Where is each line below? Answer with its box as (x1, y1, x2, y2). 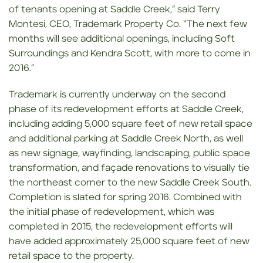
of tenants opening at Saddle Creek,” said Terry (9, 5, 220, 14)
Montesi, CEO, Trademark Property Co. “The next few (9, 19, 247, 29)
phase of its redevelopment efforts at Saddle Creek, (9, 104, 244, 114)
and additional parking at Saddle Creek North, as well (9, 134, 243, 143)
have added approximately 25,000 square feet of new (9, 237, 249, 246)
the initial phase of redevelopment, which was (9, 207, 214, 217)
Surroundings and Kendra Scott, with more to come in (9, 49, 251, 58)
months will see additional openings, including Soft (9, 34, 235, 43)
